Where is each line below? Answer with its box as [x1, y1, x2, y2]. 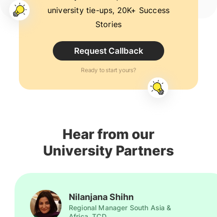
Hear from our [62, 126, 155, 143]
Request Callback [74, 46, 143, 56]
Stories [95, 20, 122, 30]
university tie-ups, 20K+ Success [47, 6, 170, 15]
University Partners [43, 142, 174, 159]
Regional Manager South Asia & [69, 203, 171, 212]
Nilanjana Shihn [69, 192, 134, 202]
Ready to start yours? [81, 66, 136, 74]
